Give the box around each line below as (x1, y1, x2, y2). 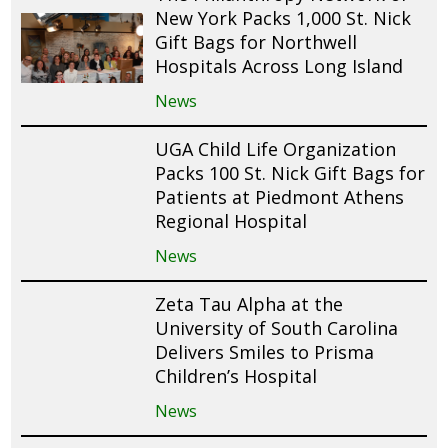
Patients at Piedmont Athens (155, 184, 405, 209)
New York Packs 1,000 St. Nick (155, 5, 412, 30)
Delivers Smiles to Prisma (155, 339, 375, 364)
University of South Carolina (155, 315, 399, 340)
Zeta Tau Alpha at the (155, 291, 344, 316)
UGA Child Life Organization (155, 136, 397, 161)
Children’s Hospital (155, 363, 318, 388)
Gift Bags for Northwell (155, 29, 358, 54)
